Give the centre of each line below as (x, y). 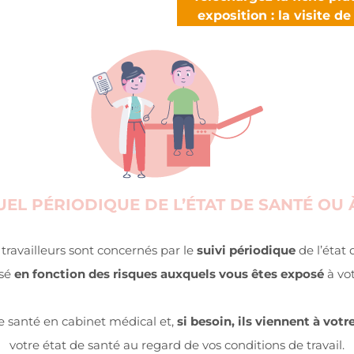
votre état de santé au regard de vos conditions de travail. (177, 345)
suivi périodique (246, 250)
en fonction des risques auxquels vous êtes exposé (169, 273)
